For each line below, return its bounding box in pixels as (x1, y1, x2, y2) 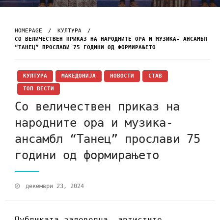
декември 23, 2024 (26, 183, 84, 190)
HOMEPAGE (15, 27, 42, 34)
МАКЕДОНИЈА (61, 72, 96, 79)
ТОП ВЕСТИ (23, 85, 54, 92)
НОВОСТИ (110, 72, 134, 79)
